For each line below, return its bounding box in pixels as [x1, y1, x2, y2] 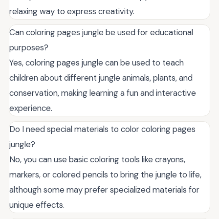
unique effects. [9, 199, 65, 211]
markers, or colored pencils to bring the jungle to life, [9, 169, 201, 180]
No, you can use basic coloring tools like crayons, [9, 154, 185, 165]
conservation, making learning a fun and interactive [9, 88, 196, 99]
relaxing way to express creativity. [9, 6, 134, 17]
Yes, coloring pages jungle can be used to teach [9, 57, 184, 68]
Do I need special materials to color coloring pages [9, 124, 196, 135]
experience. [9, 103, 52, 114]
